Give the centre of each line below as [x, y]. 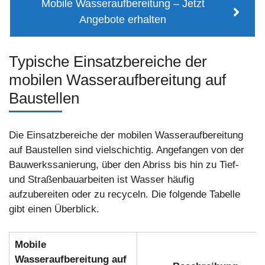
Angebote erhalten [123, 20]
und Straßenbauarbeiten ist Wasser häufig [101, 180]
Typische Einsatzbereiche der [108, 62]
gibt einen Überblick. [54, 209]
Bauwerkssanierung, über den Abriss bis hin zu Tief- [124, 165]
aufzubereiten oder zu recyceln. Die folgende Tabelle [125, 195]
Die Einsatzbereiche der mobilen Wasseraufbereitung [126, 135]
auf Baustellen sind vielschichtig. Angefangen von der [127, 150]
